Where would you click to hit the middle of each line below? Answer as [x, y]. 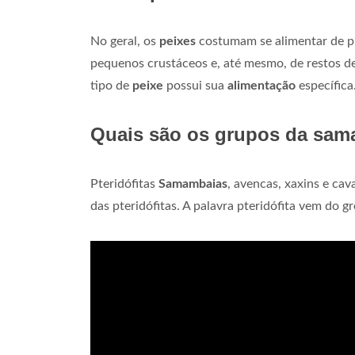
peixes [177, 42]
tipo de [111, 86]
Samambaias [193, 184]
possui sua [195, 86]
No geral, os [125, 42]
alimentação [261, 86]
